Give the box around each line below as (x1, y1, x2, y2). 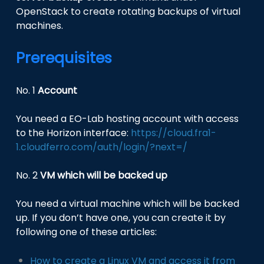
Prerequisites (16, 47, 113, 68)
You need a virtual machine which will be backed (16, 196, 240, 210)
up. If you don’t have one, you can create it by (16, 210, 226, 225)
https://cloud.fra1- (131, 126, 217, 140)
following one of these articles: (16, 225, 157, 239)
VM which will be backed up (40, 168, 168, 182)
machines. (16, 18, 64, 32)
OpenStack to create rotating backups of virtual (16, 4, 241, 18)
